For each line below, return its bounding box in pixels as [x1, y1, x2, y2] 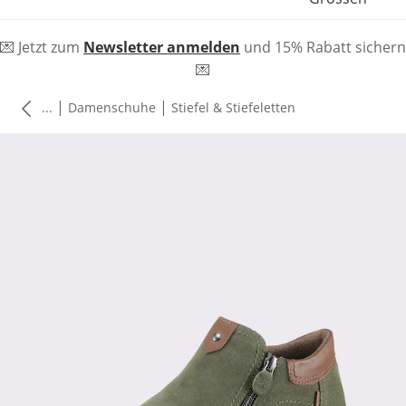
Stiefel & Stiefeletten [171, 98, 295, 116]
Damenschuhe [68, 98, 156, 116]
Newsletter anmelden [83, 37, 240, 57]
